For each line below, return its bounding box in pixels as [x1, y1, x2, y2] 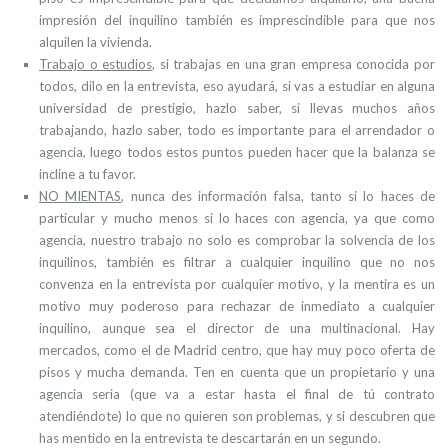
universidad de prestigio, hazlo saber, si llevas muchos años [39, 100, 435, 116]
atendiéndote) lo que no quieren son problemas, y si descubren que [39, 408, 435, 424]
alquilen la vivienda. [39, 34, 152, 50]
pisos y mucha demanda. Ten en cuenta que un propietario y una [39, 364, 435, 380]
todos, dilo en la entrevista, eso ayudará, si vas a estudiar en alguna [39, 78, 435, 94]
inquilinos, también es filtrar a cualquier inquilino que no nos [39, 254, 435, 270]
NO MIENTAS [39, 188, 122, 204]
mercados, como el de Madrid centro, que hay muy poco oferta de [39, 342, 435, 358]
